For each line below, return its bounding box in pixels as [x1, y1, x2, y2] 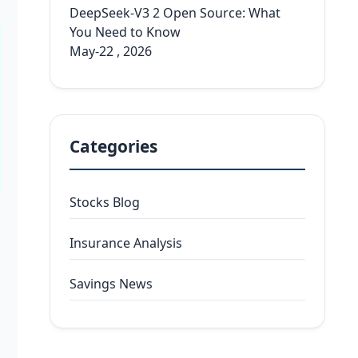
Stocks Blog [70, 193, 141, 211]
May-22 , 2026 [70, 42, 153, 60]
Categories [70, 135, 158, 157]
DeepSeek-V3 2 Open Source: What [70, 4, 281, 22]
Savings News [70, 275, 153, 292]
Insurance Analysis [70, 234, 183, 252]
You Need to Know [70, 23, 181, 41]
